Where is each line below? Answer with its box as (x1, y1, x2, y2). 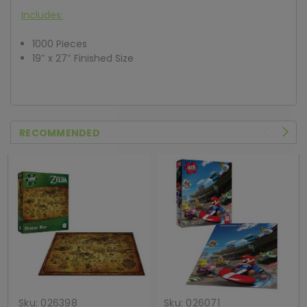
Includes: (21, 8, 63, 23)
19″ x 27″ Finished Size (32, 51, 134, 66)
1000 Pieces (32, 37, 88, 51)
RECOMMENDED (19, 126, 100, 140)
